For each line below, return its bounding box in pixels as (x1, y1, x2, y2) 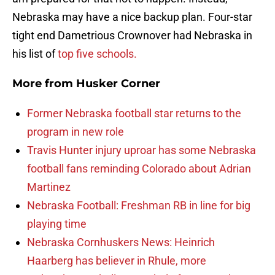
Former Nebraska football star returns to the (27, 107, 241, 120)
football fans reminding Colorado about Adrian (27, 162, 251, 176)
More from (12, 77, 76, 91)
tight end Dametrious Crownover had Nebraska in (12, 29, 252, 42)
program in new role (27, 125, 124, 139)
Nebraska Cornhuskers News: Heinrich (27, 236, 215, 249)
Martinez (27, 180, 71, 194)
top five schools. (55, 47, 137, 61)
